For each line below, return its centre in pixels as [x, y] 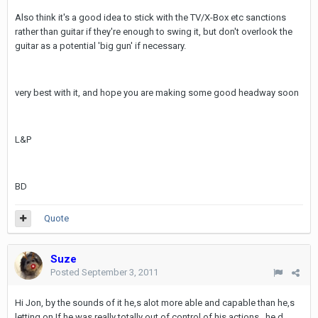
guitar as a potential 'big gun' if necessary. [100, 45]
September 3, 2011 [120, 272]
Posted [66, 272]
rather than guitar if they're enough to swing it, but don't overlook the [154, 31]
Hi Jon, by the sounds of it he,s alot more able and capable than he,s [155, 303]
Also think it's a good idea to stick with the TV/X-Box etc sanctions [150, 17]
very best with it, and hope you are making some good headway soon [157, 92]
